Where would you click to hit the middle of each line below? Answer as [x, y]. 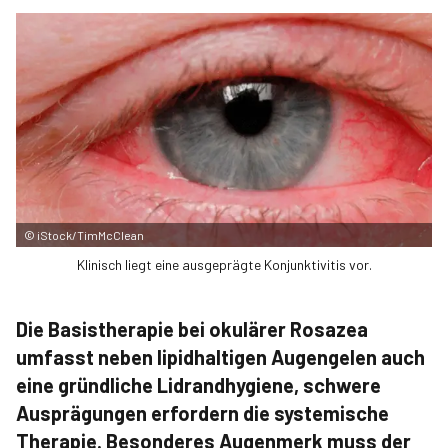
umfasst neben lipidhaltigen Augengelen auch [220, 357]
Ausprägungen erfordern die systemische [202, 413]
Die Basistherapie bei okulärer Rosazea [192, 329]
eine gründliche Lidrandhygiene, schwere [198, 385]
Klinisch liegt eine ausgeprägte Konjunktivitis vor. [224, 264]
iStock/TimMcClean [90, 235]
